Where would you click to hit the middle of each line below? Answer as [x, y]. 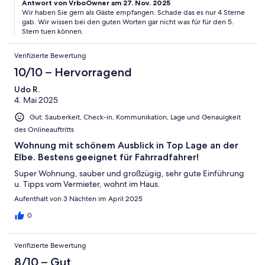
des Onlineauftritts [44, 129]
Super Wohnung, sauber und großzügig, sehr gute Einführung [129, 173]
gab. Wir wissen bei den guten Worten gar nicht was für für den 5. [128, 22]
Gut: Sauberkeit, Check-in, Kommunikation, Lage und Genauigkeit [135, 117]
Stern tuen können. [53, 31]
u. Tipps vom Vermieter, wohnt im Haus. [87, 184]
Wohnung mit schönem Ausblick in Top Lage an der [126, 145]
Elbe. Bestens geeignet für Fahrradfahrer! [106, 157]
